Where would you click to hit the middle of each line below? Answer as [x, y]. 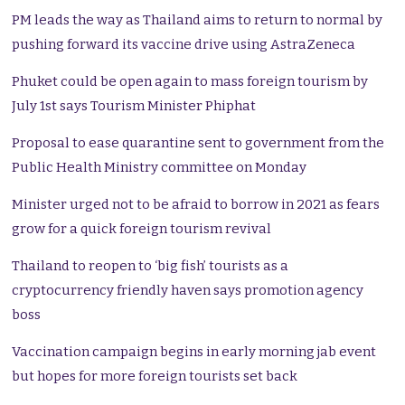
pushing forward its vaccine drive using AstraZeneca [184, 45]
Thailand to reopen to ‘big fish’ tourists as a [151, 266]
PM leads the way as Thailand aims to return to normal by [198, 20]
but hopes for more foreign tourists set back [155, 377]
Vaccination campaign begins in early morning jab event [194, 352]
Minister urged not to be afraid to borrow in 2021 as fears [196, 205]
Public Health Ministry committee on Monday [160, 168]
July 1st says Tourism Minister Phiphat [134, 106]
